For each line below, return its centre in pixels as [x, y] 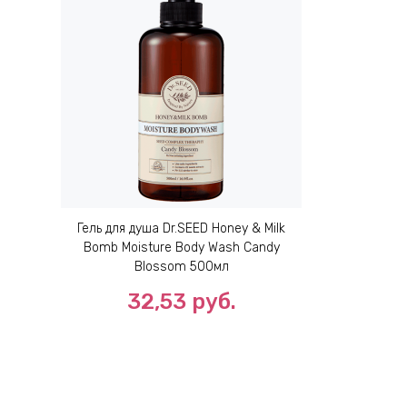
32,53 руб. [181, 302]
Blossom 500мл [181, 267]
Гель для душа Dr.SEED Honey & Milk [181, 229]
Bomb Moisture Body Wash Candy [181, 248]
